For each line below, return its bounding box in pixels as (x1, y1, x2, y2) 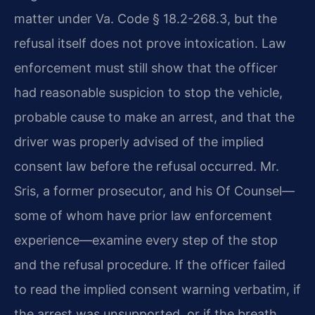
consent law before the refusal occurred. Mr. (14, 159, 279, 174)
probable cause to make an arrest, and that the (14, 110, 295, 125)
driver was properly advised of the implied (14, 134, 264, 150)
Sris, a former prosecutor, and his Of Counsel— (14, 184, 295, 199)
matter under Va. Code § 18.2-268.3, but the (14, 11, 277, 27)
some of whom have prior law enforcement (14, 208, 272, 224)
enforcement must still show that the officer (14, 60, 278, 76)
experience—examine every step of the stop (14, 233, 278, 248)
